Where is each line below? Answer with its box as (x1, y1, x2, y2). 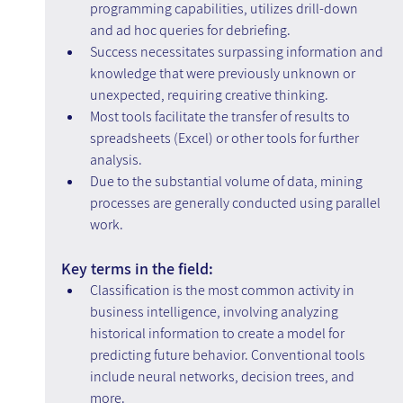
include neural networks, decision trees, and (89, 367, 357, 387)
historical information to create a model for (89, 324, 347, 344)
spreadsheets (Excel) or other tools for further (89, 129, 362, 148)
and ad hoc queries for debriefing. (89, 21, 291, 40)
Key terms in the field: (60, 258, 213, 280)
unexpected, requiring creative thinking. (89, 85, 328, 105)
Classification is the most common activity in (89, 281, 357, 300)
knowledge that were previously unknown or (89, 64, 358, 84)
